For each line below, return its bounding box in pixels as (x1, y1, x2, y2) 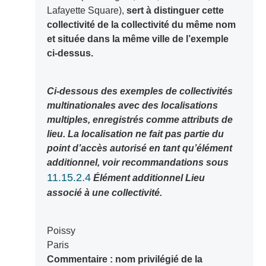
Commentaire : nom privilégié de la (46, 254, 202, 265)
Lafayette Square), (46, 5, 124, 16)
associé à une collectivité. (46, 188, 162, 198)
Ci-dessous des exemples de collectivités (46, 86, 54, 97)
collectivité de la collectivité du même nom (46, 20, 236, 30)
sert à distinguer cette (123, 5, 224, 16)
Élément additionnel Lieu (93, 173, 205, 183)
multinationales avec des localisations (46, 100, 218, 111)
